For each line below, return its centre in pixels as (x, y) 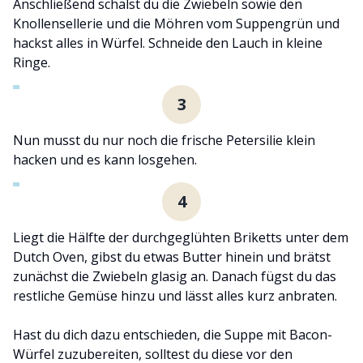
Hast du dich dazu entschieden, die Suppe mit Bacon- (173, 334)
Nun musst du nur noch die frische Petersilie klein (164, 140)
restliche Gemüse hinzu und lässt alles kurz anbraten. (175, 295)
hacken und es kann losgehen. (105, 159)
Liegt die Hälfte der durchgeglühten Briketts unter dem (181, 237)
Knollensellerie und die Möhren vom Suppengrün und (176, 23)
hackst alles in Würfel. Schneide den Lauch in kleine (168, 43)
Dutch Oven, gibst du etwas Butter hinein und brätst (172, 256)
